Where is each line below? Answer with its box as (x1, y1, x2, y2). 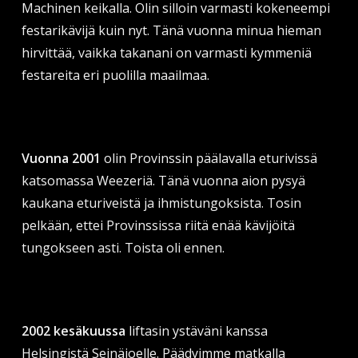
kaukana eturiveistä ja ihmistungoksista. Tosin (21, 193, 301, 212)
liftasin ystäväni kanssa (125, 321, 268, 340)
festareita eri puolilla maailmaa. (21, 66, 209, 84)
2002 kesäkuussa (21, 321, 125, 340)
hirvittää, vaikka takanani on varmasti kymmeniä (21, 43, 312, 62)
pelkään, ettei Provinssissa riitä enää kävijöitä (21, 216, 295, 234)
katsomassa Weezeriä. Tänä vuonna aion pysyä (21, 171, 305, 189)
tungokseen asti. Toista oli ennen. (21, 238, 225, 257)
